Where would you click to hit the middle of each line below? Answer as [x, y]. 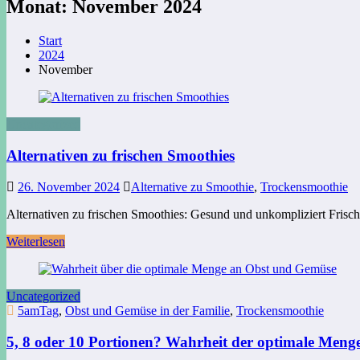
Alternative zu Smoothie [192, 186]
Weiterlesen [36, 241]
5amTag [38, 310]
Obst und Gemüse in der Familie [147, 310]
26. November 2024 [69, 186]
